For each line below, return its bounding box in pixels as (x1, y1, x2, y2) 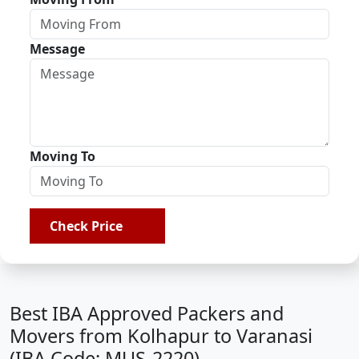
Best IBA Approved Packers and (10, 301, 284, 326)
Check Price (50, 217, 129, 235)
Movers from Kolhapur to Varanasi (10, 323, 313, 349)
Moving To (30, 147, 95, 165)
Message (30, 40, 85, 58)
